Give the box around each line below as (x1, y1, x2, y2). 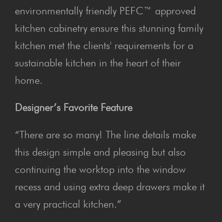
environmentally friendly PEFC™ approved (15, 4, 196, 17)
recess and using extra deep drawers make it (15, 180, 205, 193)
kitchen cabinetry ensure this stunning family (15, 21, 203, 34)
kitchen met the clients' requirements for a (15, 39, 193, 52)
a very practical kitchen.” (15, 197, 121, 210)
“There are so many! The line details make (15, 128, 196, 141)
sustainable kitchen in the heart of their (15, 56, 181, 69)
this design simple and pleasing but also (15, 145, 186, 158)
